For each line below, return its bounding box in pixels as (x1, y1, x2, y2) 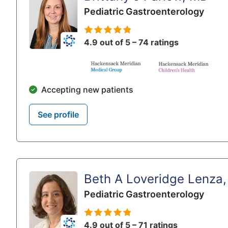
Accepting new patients (41, 84, 133, 95)
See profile (38, 109, 79, 120)
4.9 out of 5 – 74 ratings (84, 37, 179, 48)
